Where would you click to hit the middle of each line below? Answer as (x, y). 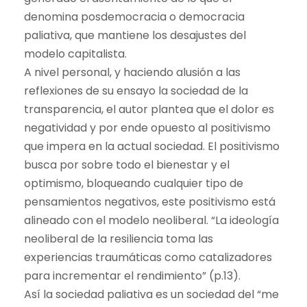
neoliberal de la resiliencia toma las (119, 238)
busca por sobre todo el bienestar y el (127, 164)
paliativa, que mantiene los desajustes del (135, 35)
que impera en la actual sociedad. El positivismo (152, 146)
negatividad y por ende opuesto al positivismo (147, 127)
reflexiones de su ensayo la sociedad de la (136, 90)
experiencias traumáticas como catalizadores (148, 257)
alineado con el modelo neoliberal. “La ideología (151, 220)
